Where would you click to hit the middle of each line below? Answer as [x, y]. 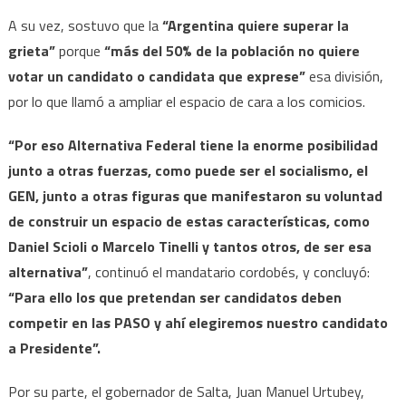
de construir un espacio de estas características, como [188, 221]
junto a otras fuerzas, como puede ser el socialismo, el [188, 170]
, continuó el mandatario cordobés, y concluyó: [228, 271]
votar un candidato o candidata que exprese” [156, 76]
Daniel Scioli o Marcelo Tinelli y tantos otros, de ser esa [189, 246]
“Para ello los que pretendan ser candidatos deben [174, 297]
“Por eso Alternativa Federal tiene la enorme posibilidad [193, 145]
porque [79, 50]
